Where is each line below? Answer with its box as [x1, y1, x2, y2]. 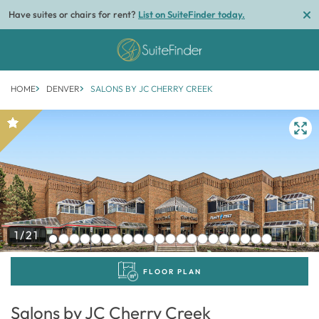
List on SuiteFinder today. [138, 9, 245, 20]
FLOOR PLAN [142, 266, 202, 276]
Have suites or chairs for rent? [9, 9, 138, 20]
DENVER [46, 83, 80, 94]
